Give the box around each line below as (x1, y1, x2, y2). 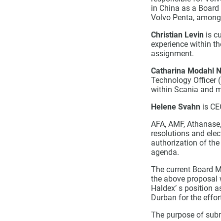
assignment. (150, 49, 194, 58)
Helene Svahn (150, 102, 202, 111)
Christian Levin (150, 30, 204, 39)
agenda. (150, 147, 179, 157)
